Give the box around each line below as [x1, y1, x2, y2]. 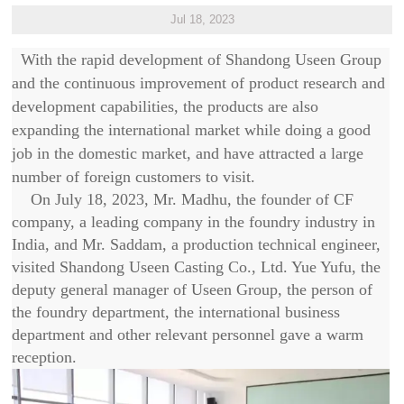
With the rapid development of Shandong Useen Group [12, 50, 382, 69]
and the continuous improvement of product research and [12, 73, 386, 92]
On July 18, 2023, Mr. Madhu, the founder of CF [31, 189, 354, 208]
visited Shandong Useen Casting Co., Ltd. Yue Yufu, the [12, 257, 381, 276]
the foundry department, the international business [12, 302, 341, 321]
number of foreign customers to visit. [12, 167, 256, 186]
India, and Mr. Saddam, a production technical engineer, [12, 234, 381, 253]
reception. [12, 347, 78, 366]
